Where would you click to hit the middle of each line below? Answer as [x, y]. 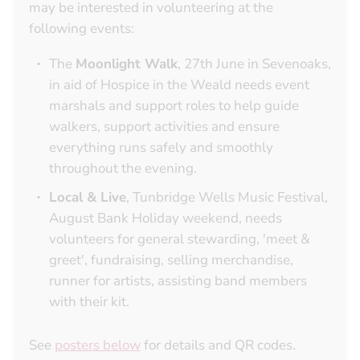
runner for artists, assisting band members [178, 281]
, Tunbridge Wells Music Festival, [227, 198]
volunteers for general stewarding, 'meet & [180, 239]
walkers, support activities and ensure [164, 127]
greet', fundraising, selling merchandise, [171, 260]
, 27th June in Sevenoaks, [254, 64]
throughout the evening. [123, 169]
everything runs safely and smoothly [161, 148]
